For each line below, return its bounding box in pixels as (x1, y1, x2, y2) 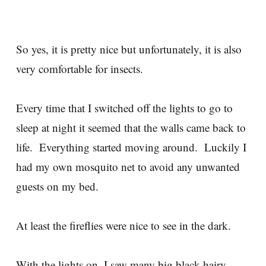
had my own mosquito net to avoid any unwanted (16, 159, 240, 175)
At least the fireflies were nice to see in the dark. (16, 218, 231, 233)
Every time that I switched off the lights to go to (16, 100, 233, 116)
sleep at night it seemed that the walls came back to (16, 120, 246, 135)
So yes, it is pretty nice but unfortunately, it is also (16, 42, 242, 57)
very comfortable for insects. (16, 61, 143, 77)
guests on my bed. (16, 179, 99, 194)
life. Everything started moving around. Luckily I (16, 140, 246, 155)
